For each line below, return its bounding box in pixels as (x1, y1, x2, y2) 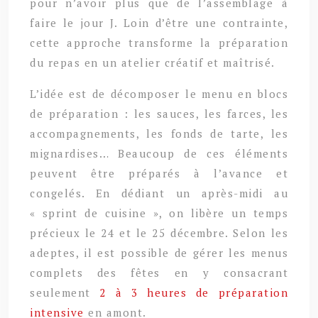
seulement (30, 285, 100, 300)
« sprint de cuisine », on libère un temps (30, 205, 288, 220)
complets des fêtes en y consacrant (30, 265, 288, 280)
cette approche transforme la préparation (30, 35, 288, 50)
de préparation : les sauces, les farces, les (30, 106, 288, 121)
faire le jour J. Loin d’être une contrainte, (30, 15, 288, 30)
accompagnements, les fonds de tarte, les (30, 126, 288, 141)
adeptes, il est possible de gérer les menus (30, 245, 288, 260)
